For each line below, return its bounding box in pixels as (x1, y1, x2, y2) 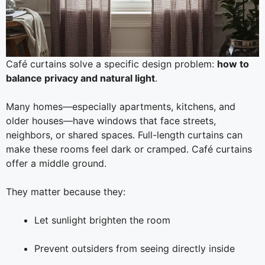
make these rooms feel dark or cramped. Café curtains (6, 143, 252, 155)
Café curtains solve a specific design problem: (6, 57, 217, 70)
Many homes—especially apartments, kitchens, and (6, 100, 235, 112)
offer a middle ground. (6, 157, 106, 169)
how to (217, 57, 249, 70)
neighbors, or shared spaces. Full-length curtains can (6, 128, 243, 141)
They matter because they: (6, 185, 125, 198)
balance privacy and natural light (6, 72, 155, 84)
